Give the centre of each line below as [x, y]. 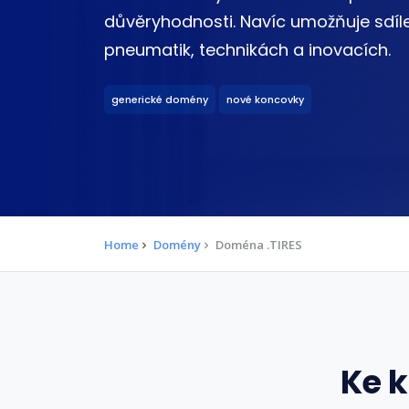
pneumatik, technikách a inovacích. [247, 50]
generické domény [160, 99]
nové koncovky [265, 99]
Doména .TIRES [259, 244]
